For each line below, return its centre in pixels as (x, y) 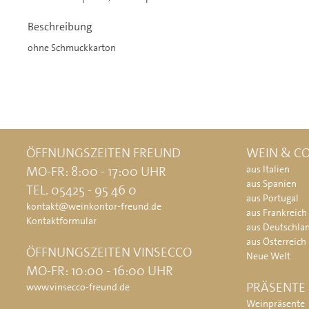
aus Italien (268, 169)
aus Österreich (277, 242)
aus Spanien (272, 184)
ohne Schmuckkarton (72, 47)
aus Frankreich (277, 213)
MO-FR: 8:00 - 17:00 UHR (96, 172)
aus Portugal (273, 198)
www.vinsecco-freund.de (78, 287)
